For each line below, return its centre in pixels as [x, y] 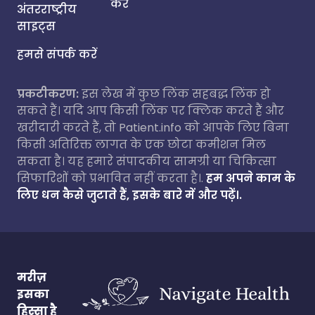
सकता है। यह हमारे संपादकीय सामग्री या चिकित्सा [147, 161]
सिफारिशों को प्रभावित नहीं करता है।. [110, 178]
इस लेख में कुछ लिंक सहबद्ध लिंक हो [175, 94]
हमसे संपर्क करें [57, 54]
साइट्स [36, 26]
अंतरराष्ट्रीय [47, 9]
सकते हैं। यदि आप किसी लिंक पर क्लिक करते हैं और [150, 111]
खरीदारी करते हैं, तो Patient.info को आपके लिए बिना [153, 128]
